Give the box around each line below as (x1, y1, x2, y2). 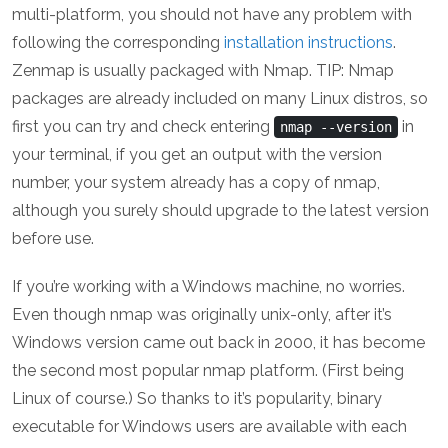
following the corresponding (12, 33, 224, 53)
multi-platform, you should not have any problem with (12, 5, 412, 25)
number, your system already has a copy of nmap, (12, 173, 380, 193)
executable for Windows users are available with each (12, 417, 407, 437)
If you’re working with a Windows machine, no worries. (12, 277, 405, 297)
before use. (12, 229, 98, 249)
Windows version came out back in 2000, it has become (12, 333, 425, 353)
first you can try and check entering (12, 117, 274, 137)
